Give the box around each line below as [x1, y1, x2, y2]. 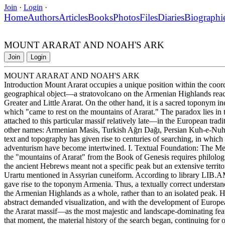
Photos [113, 12, 140, 23]
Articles [59, 12, 88, 23]
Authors [28, 12, 59, 23]
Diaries [158, 12, 184, 23]
